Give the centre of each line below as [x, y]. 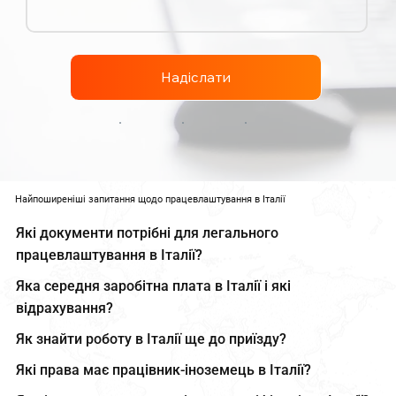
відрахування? [64, 308]
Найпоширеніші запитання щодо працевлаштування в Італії [151, 199]
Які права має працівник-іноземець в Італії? [163, 369]
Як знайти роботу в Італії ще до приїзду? [151, 339]
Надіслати [196, 77]
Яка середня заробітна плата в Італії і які [153, 286]
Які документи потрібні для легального [147, 232]
